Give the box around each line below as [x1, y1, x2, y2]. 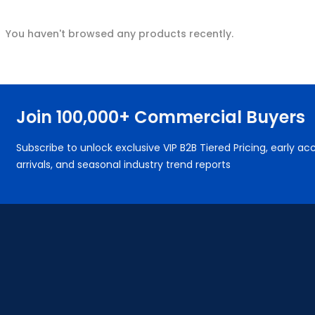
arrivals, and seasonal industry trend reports [15, 157, 231, 172]
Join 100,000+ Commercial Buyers [15, 105, 305, 129]
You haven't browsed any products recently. [5, 26, 233, 41]
